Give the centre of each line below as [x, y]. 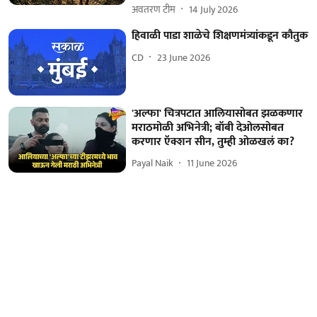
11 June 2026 [212, 163]
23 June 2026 [184, 57]
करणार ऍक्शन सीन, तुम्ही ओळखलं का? [213, 142]
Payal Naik [153, 163]
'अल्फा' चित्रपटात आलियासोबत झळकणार [218, 113]
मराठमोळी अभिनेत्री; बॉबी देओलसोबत [208, 127]
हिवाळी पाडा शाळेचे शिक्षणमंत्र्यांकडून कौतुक [220, 36]
